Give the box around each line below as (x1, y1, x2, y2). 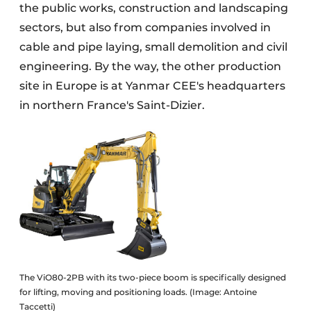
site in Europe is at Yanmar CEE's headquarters (19, 79, 285, 92)
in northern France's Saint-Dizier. (19, 99, 208, 112)
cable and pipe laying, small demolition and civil (19, 40, 287, 53)
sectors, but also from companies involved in (19, 21, 271, 34)
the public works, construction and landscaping (19, 1, 288, 15)
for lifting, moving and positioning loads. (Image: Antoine (19, 287, 257, 297)
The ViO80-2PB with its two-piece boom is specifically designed (19, 272, 286, 283)
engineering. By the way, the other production (19, 60, 281, 73)
